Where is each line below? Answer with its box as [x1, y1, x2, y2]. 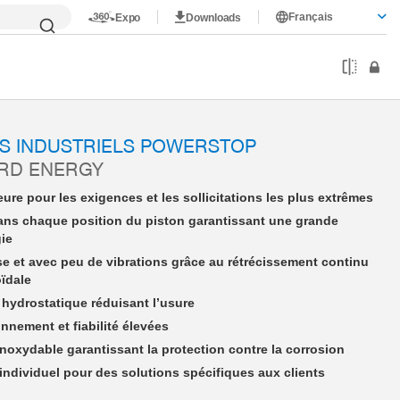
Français [288, 11, 334, 23]
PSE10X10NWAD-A [64, 24, 174, 38]
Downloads [186, 11, 242, 24]
